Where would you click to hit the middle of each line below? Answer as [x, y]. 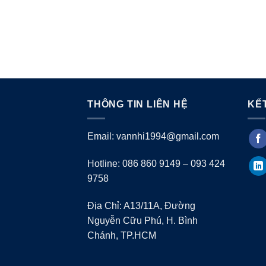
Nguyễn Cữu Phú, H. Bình [142, 220]
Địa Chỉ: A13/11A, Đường [141, 205]
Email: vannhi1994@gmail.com [153, 137]
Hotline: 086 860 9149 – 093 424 [156, 163]
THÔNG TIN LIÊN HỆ [138, 104]
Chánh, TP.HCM [122, 235]
